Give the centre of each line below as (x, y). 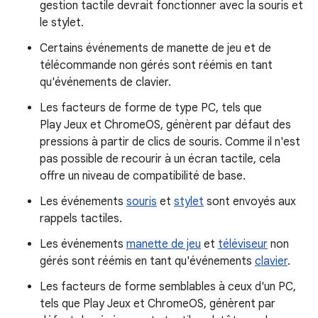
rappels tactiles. (81, 218)
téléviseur (243, 244)
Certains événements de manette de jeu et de (155, 48)
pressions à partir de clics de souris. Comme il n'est (170, 142)
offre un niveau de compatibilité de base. (143, 176)
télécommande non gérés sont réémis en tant (156, 65)
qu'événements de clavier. (105, 82)
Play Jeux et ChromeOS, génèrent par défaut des (165, 125)
